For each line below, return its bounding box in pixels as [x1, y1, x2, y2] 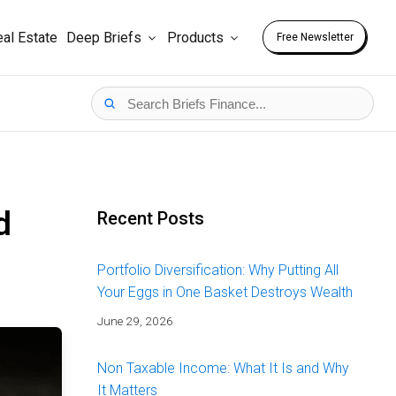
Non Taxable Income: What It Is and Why [96, 360, 349, 377]
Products [167, 28, 224, 46]
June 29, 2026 [96, 314, 173, 329]
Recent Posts [96, 208, 204, 230]
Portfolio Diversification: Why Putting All [96, 262, 339, 279]
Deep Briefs [66, 28, 141, 46]
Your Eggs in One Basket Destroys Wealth [96, 284, 353, 301]
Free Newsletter [277, 31, 354, 43]
